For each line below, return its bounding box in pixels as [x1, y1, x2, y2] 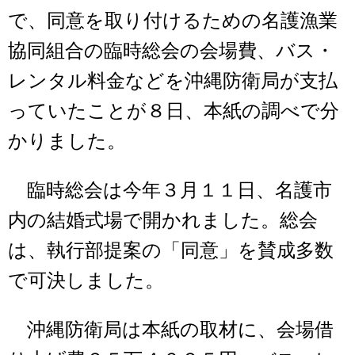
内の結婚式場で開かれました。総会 [8, 210, 318, 231]
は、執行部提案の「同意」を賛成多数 [8, 240, 334, 261]
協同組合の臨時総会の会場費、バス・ [8, 40, 334, 62]
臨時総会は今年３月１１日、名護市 [8, 180, 332, 201]
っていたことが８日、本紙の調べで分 [8, 101, 339, 122]
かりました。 [8, 131, 126, 152]
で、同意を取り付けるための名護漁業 [8, 10, 338, 32]
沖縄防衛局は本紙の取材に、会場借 [8, 319, 334, 341]
